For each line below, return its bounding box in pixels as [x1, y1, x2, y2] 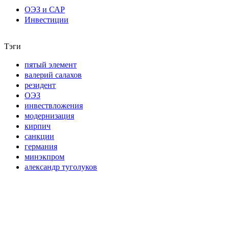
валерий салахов [25, 70, 82, 79]
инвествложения [25, 101, 83, 110]
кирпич [25, 121, 51, 130]
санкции [25, 131, 54, 141]
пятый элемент [25, 60, 77, 69]
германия [25, 142, 57, 151]
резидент [25, 80, 56, 89]
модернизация [25, 111, 74, 120]
